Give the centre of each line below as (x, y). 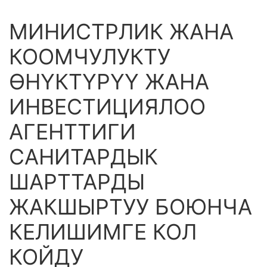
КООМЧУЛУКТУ (90, 57)
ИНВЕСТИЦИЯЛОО (107, 107)
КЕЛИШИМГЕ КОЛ (103, 232)
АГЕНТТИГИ (72, 132)
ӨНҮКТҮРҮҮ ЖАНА (109, 82)
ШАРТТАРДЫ (77, 182)
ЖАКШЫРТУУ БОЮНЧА (131, 207)
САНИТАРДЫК (83, 157)
